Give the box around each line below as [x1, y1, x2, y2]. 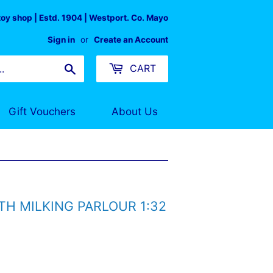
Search [76, 62, 108, 74]
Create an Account [94, 35, 168, 44]
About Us [112, 105, 158, 118]
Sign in [48, 35, 75, 44]
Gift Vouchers [9, 105, 76, 118]
